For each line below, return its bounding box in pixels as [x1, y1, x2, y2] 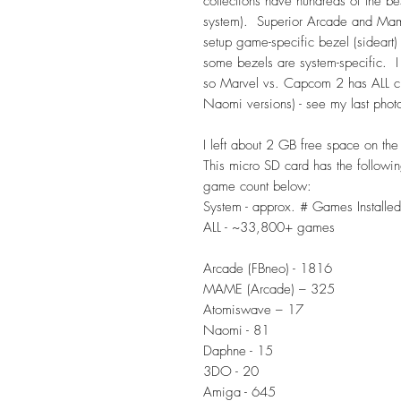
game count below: [203, 176, 311, 195]
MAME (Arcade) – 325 [203, 279, 335, 298]
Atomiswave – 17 [203, 300, 303, 319]
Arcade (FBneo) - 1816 [203, 259, 341, 277]
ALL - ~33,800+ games [203, 218, 335, 236]
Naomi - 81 [203, 320, 269, 339]
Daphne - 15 [203, 341, 273, 360]
